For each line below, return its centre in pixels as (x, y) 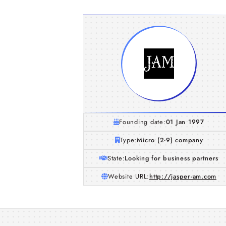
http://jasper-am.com (183, 176)
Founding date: (143, 122)
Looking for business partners (172, 158)
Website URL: (129, 176)
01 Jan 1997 (185, 122)
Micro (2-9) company (170, 140)
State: (116, 158)
